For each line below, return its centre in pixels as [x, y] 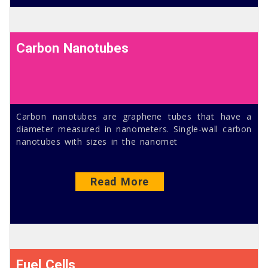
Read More [120, 181]
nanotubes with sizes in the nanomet [97, 141]
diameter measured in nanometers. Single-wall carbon [134, 129]
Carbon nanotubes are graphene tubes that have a [134, 116]
